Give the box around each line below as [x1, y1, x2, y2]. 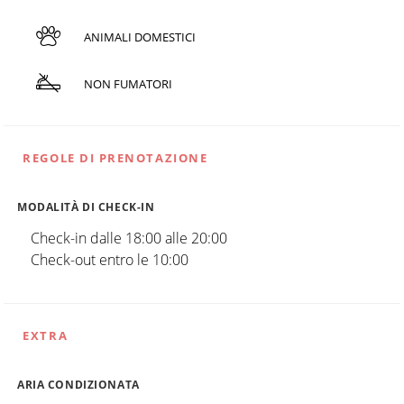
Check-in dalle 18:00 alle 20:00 [31, 227, 227, 248]
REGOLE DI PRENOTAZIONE [23, 149, 208, 166]
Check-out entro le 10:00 [31, 249, 188, 270]
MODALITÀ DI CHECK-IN [17, 199, 155, 214]
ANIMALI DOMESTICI [83, 28, 196, 45]
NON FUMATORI [83, 75, 172, 92]
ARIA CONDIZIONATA [17, 377, 140, 391]
